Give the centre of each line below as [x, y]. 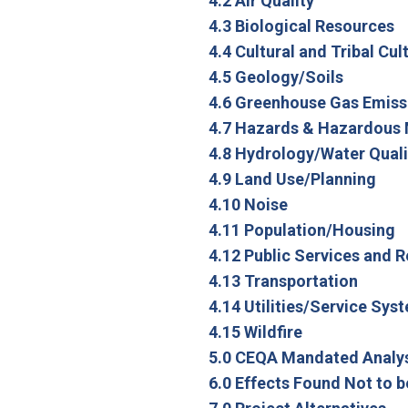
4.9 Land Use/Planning [292, 178]
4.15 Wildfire [255, 331]
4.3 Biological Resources [301, 25]
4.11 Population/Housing [301, 229]
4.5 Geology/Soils [275, 76]
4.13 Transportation [283, 280]
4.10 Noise [248, 204]
